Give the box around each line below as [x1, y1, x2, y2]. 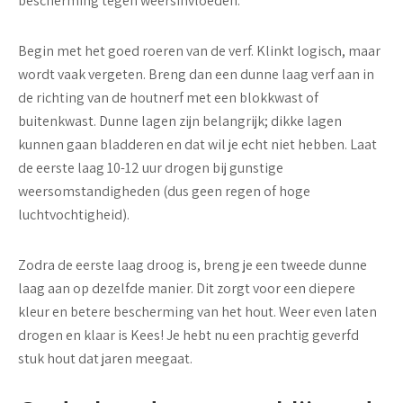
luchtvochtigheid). [18, 205, 130, 224]
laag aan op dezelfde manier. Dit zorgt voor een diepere [18, 279, 355, 298]
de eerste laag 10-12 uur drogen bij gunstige [18, 158, 283, 177]
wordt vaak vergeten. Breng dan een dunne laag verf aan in [18, 65, 374, 84]
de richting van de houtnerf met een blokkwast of [18, 88, 318, 107]
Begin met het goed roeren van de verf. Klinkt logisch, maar [18, 41, 381, 60]
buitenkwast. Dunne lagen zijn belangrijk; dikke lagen [18, 112, 342, 130]
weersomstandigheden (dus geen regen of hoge [18, 182, 310, 201]
